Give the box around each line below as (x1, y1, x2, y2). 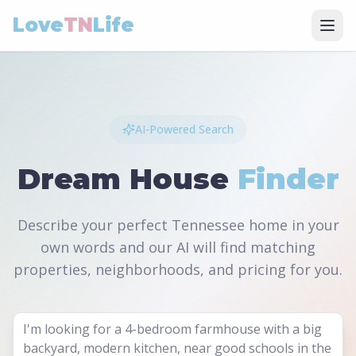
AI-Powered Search (135, 122, 234, 137)
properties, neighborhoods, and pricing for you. (14, 260, 342, 279)
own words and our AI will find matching (41, 238, 315, 257)
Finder (237, 161, 339, 196)
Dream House (17, 161, 238, 196)
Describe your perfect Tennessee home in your (17, 215, 339, 234)
